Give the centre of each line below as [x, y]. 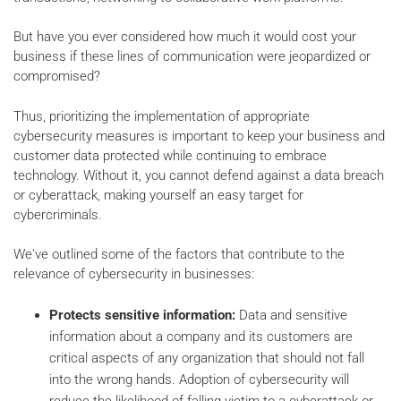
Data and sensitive [291, 315]
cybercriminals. [58, 214]
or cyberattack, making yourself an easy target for [158, 195]
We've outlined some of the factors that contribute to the [179, 255]
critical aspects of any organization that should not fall [207, 358]
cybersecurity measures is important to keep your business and [199, 136]
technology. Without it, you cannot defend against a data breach [199, 175]
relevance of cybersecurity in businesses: [134, 274]
